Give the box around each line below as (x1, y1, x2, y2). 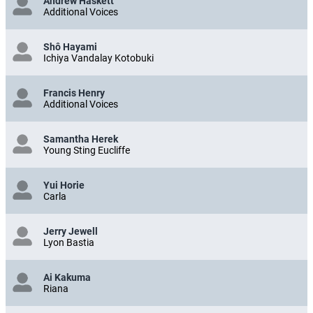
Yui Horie (43, 179, 85, 191)
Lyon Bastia (43, 236, 94, 248)
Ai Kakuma (43, 271, 91, 283)
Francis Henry (43, 87, 105, 99)
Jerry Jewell (43, 225, 98, 237)
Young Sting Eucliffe (43, 144, 130, 156)
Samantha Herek (43, 133, 118, 145)
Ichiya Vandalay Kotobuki (43, 52, 154, 64)
